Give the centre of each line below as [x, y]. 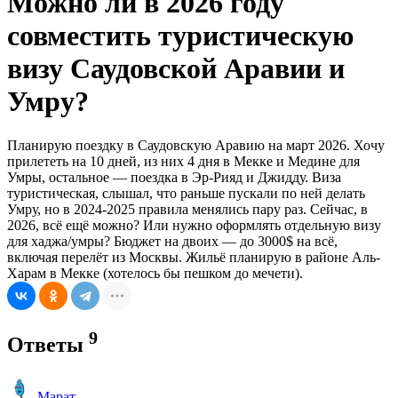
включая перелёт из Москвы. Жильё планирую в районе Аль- [194, 257]
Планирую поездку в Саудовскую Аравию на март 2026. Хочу [196, 145]
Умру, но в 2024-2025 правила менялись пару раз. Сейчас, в [187, 209]
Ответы [48, 344]
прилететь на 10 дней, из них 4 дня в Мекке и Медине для [183, 161]
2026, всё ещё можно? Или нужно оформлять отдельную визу [194, 225]
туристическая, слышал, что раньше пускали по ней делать [186, 193]
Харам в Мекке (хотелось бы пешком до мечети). [155, 273]
